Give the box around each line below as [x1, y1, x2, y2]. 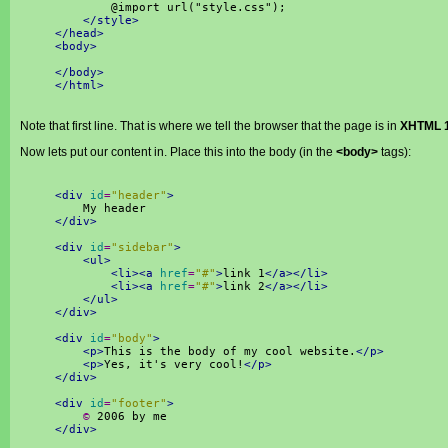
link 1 [223, 267, 265, 280]
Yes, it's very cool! [104, 358, 244, 371]
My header [55, 202, 146, 215]
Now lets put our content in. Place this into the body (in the [20, 145, 336, 159]
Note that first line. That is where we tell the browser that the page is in [20, 119, 400, 133]
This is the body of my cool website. [104, 345, 356, 358]
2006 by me [90, 410, 167, 423]
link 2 [223, 280, 265, 293]
